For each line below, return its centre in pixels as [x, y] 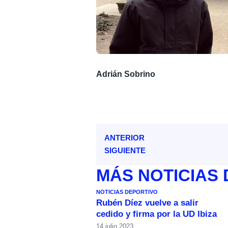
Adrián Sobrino [126, 74]
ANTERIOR [125, 138]
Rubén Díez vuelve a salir [148, 203]
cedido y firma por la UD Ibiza [157, 214]
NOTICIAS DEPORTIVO [127, 192]
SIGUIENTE [125, 151]
